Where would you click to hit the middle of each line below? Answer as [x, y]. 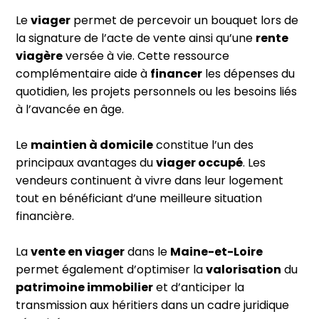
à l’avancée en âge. [70, 110]
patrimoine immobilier [84, 288]
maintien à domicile [92, 145]
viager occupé [199, 163]
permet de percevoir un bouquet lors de [184, 21]
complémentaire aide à [83, 74]
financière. [45, 216]
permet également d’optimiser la [111, 270]
